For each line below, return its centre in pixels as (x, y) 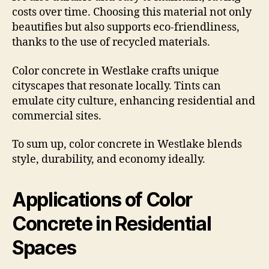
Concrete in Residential (112, 224)
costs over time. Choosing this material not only (132, 13)
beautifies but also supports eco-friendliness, (126, 28)
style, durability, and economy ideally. (109, 160)
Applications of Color (102, 200)
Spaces (44, 248)
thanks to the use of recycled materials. (111, 43)
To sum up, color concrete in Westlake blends (127, 145)
